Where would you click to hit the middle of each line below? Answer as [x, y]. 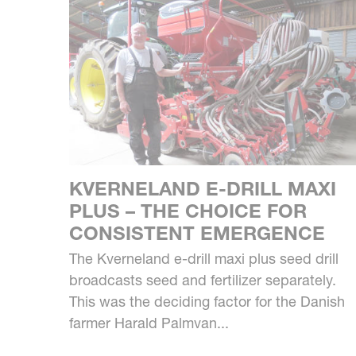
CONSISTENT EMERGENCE [197, 234]
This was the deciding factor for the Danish [207, 302]
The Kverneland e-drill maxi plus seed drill [204, 259]
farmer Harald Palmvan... [149, 323]
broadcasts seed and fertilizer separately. [203, 281]
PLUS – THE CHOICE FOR [188, 211]
